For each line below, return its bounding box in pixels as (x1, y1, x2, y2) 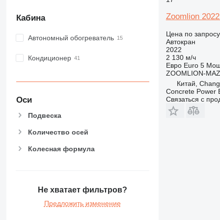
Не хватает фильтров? (37, 185, 127, 194)
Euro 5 (183, 61, 204, 69)
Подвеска (27, 111, 61, 119)
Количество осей (27, 128, 88, 136)
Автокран (165, 38, 195, 46)
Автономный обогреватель (27, 34, 114, 42)
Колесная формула (27, 145, 95, 153)
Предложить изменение (44, 199, 121, 207)
